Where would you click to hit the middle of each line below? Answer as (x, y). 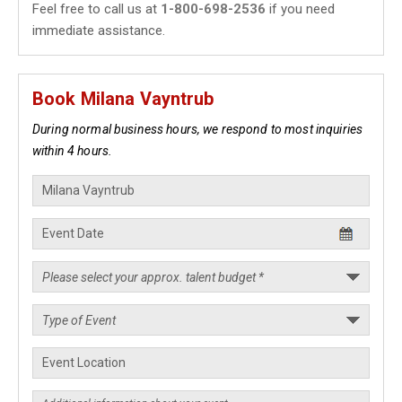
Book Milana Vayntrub (123, 99)
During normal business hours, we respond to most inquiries (198, 129)
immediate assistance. (99, 31)
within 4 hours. (73, 151)
